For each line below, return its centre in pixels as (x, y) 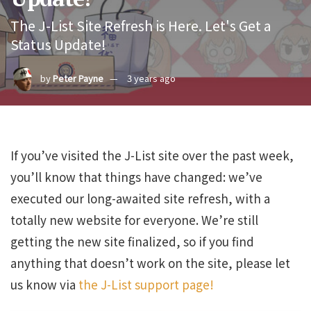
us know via (44, 284)
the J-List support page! (146, 284)
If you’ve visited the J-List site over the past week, (152, 155)
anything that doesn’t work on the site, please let (150, 263)
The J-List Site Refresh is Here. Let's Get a (141, 25)
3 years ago (151, 78)
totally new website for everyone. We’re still (134, 220)
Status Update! (58, 44)
